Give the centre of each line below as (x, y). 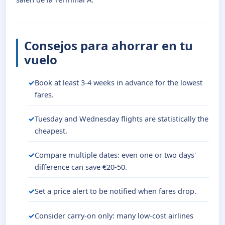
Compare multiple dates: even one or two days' (115, 155)
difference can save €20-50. (81, 167)
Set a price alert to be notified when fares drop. (116, 191)
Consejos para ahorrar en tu (108, 46)
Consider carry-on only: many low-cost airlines (114, 215)
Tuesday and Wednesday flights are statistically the (122, 118)
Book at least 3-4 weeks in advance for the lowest (119, 82)
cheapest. (51, 130)
